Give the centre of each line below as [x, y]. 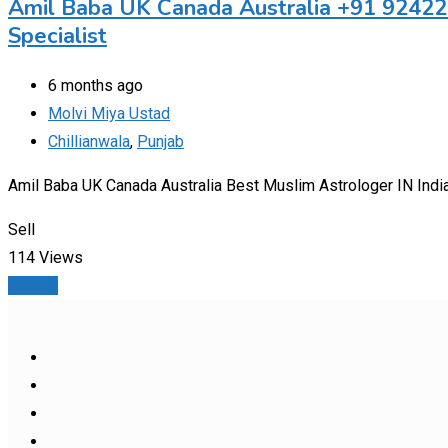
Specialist [57, 35]
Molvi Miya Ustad [109, 113]
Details [33, 285]
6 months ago [95, 85]
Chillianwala [89, 141]
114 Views [45, 257]
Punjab [160, 141]
